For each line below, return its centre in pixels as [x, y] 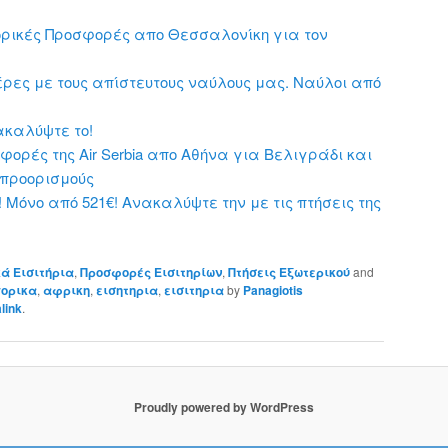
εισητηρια [127, 289]
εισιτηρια [194, 289]
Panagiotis [273, 289]
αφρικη [66, 289]
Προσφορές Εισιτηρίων [151, 271]
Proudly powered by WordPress [224, 406]
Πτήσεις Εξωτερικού [289, 271]
